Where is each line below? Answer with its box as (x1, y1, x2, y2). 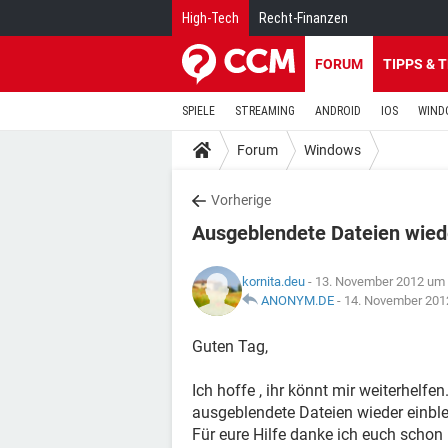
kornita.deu (242, 274, 305, 289)
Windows (304, 141, 361, 158)
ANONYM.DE (261, 293, 334, 308)
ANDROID (315, 104, 361, 118)
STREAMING (235, 104, 295, 118)
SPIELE (182, 104, 215, 118)
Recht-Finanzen (259, 10, 348, 26)
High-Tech (182, 10, 239, 26)
